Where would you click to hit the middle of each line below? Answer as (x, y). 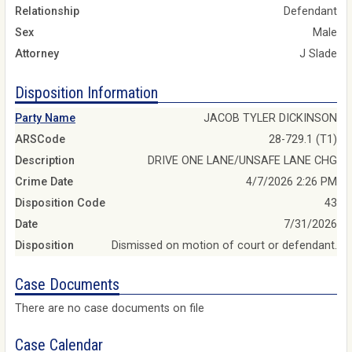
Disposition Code (60, 203)
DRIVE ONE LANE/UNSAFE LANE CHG (242, 161)
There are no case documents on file (110, 308)
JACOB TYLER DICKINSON (270, 119)
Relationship (47, 11)
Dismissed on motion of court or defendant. (224, 246)
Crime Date (44, 182)
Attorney (37, 53)
